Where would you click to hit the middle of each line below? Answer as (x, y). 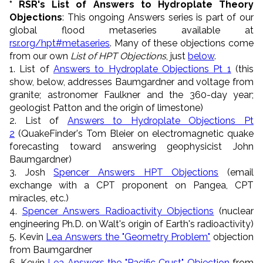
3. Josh (32, 172)
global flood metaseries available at (131, 30)
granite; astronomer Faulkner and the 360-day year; (131, 95)
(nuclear (234, 211)
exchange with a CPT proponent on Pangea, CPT (131, 185)
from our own (40, 56)
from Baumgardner (51, 249)
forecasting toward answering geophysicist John (131, 146)
